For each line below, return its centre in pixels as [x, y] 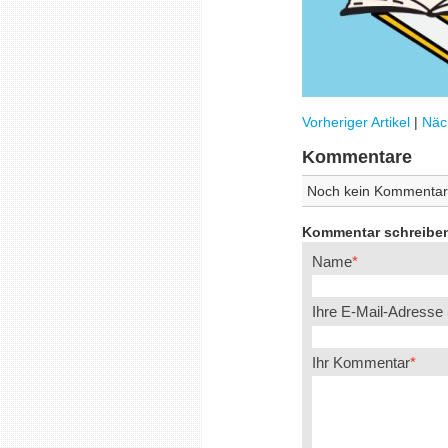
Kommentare [357, 157]
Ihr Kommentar [361, 362]
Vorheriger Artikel [356, 122]
